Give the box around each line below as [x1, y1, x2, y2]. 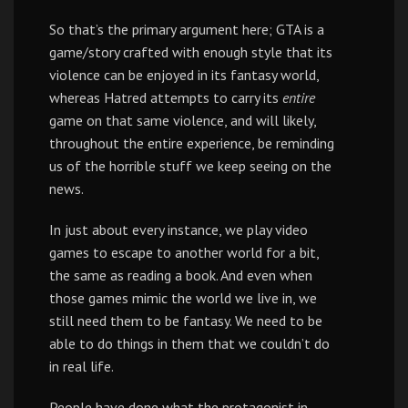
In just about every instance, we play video [49, 220, 308, 239]
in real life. [49, 357, 114, 375]
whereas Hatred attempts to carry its [49, 88, 282, 107]
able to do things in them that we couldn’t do [49, 334, 330, 352]
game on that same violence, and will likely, [49, 111, 316, 129]
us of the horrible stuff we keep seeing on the [49, 157, 331, 175]
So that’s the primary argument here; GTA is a [49, 20, 324, 38]
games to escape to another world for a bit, [49, 243, 319, 261]
